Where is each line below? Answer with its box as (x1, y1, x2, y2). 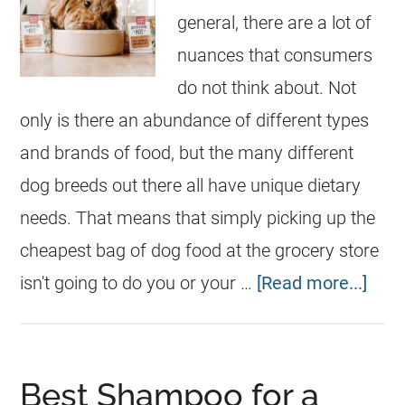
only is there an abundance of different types (20, 109, 370, 131)
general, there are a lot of (177, 12, 372, 33)
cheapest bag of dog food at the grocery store (20, 240, 380, 261)
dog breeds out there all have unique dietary (20, 174, 362, 196)
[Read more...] (257, 272, 368, 294)
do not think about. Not (177, 77, 357, 99)
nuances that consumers (177, 44, 373, 66)
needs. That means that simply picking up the (20, 207, 376, 229)
